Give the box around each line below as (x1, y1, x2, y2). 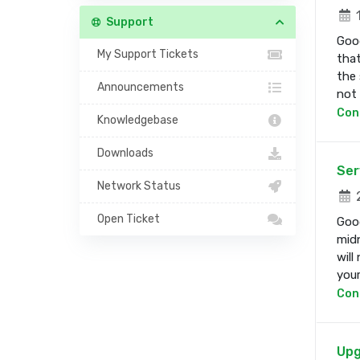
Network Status (92, 179, 181, 193)
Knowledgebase (92, 113, 178, 127)
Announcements (92, 80, 184, 94)
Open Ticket (92, 212, 160, 226)
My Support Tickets (92, 47, 198, 61)
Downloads (92, 146, 153, 160)
